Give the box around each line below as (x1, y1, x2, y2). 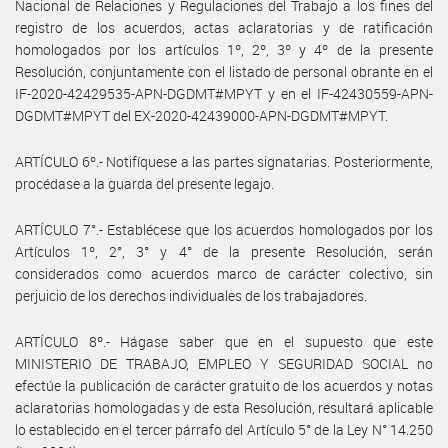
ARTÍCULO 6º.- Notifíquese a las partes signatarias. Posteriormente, (15, 151, 433, 171)
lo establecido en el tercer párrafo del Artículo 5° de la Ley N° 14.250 (15, 419, 433, 439)
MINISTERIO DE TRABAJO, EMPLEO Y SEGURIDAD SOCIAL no (15, 353, 433, 373)
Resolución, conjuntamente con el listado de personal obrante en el (15, 61, 433, 81)
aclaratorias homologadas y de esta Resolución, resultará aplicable (15, 397, 433, 417)
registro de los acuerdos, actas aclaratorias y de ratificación (15, 17, 433, 37)
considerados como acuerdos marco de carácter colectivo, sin (15, 263, 433, 283)
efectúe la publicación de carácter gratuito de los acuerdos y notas (15, 375, 433, 395)
